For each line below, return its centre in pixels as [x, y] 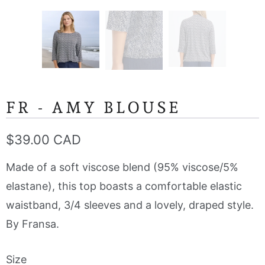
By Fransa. [33, 224]
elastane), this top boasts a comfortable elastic [124, 186]
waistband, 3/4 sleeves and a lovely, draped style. [131, 205]
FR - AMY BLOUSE [93, 108]
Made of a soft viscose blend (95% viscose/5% [122, 167]
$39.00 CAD [43, 140]
